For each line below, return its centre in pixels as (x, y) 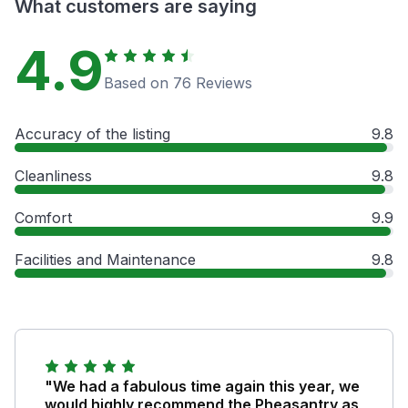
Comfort (43, 217)
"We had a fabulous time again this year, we (202, 386)
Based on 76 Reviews (178, 82)
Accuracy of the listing (92, 133)
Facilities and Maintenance (105, 259)
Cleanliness (53, 175)
